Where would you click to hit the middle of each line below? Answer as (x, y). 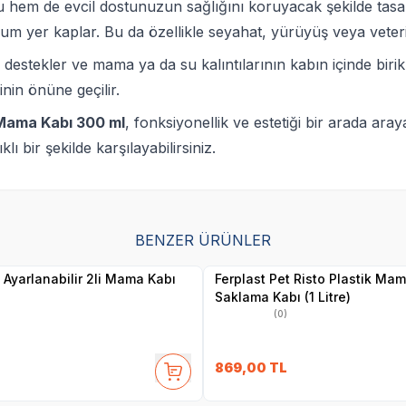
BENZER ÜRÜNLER (203, 240)
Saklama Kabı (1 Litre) (282, 296)
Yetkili (15, 235)
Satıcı (14, 246)
